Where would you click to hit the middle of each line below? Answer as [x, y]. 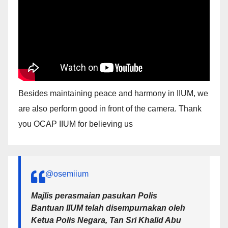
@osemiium [67, 174]
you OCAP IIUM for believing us [76, 124]
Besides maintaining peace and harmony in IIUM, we [113, 93]
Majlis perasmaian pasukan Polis [94, 195]
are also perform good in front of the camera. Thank [110, 108]
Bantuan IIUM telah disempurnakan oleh [108, 208]
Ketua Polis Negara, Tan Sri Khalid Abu [106, 220]
